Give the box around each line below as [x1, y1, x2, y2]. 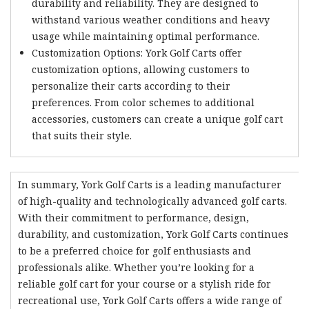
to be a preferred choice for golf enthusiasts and [18, 243, 251, 257]
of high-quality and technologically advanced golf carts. [18, 194, 287, 208]
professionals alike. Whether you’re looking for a [18, 260, 255, 274]
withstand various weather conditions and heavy [31, 12, 270, 26]
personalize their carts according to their [31, 79, 230, 92]
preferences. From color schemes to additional [31, 95, 255, 109]
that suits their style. [31, 128, 132, 142]
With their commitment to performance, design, [18, 210, 249, 224]
